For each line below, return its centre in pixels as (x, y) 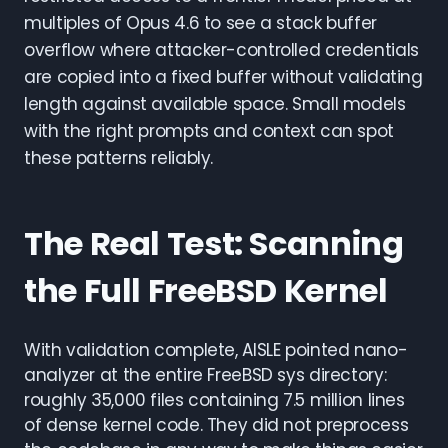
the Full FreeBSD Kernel (206, 290)
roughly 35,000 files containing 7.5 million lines (214, 400)
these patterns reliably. (119, 158)
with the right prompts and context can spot (209, 131)
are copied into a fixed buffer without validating (223, 77)
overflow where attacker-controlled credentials (221, 50)
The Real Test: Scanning (214, 243)
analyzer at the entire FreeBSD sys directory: (205, 375)
